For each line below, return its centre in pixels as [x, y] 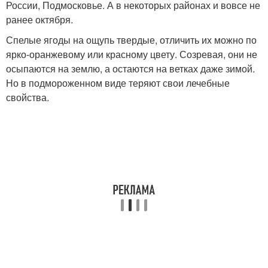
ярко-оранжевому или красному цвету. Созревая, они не [132, 54]
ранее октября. [39, 19]
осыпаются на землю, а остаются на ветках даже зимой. [130, 68]
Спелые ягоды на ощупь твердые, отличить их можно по [131, 40]
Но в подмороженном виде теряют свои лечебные [118, 83]
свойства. [28, 97]
